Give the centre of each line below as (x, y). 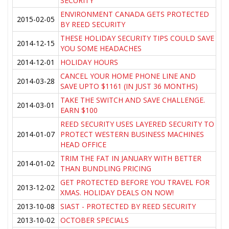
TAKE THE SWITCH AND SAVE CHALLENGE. (133, 100)
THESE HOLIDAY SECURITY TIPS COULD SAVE (138, 38)
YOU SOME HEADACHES (101, 49)
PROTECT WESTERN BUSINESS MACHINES (132, 134)
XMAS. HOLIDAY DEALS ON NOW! (117, 193)
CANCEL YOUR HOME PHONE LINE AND (128, 76)
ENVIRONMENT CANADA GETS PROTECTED (135, 14)
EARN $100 (79, 110)
